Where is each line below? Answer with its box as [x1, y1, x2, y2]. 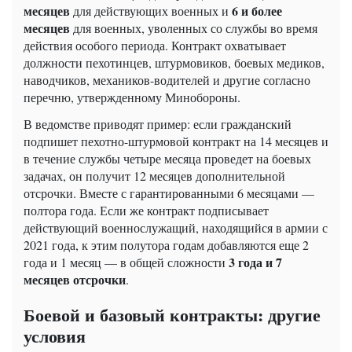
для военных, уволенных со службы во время [70, 20, 317, 37]
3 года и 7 [229, 253, 282, 272]
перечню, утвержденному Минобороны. [24, 89, 240, 106]
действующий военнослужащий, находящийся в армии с [24, 219, 328, 236]
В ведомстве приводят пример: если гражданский [24, 115, 291, 133]
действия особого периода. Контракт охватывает [24, 37, 286, 54]
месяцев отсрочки [24, 270, 126, 289]
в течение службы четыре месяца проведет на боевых [24, 150, 311, 167]
